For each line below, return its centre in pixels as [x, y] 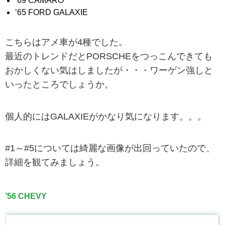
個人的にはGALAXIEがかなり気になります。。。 [106, 116]
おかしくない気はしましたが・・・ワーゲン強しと [109, 71]
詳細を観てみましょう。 [55, 162]
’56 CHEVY [26, 196]
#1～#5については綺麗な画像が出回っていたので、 [110, 148]
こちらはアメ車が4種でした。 [66, 42]
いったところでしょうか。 [59, 85]
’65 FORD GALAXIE [51, 12]
